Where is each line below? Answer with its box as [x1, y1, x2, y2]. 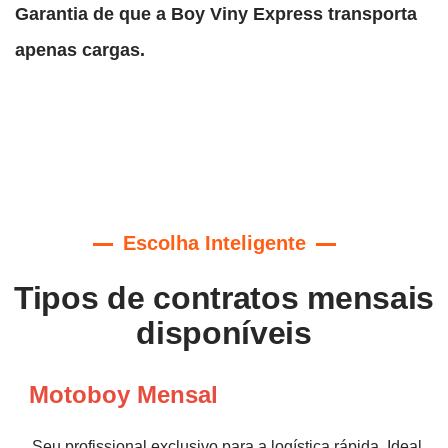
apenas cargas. [15, 39, 145, 60]
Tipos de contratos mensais [13, 279, 435, 316]
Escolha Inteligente [122, 231, 306, 254]
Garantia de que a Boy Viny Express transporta [15, 3, 417, 24]
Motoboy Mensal [29, 380, 218, 408]
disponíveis [136, 314, 312, 351]
